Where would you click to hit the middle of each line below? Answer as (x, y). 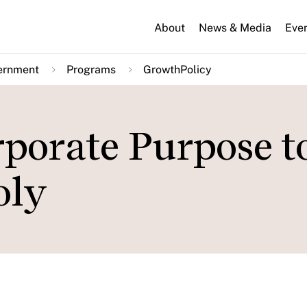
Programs (91, 70)
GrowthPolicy (177, 70)
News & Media (235, 27)
